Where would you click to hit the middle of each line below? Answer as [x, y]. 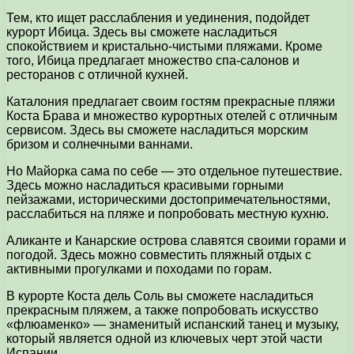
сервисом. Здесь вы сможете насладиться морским [157, 130]
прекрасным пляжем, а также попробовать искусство [162, 310]
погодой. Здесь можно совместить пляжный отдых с [159, 254]
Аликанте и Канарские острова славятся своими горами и [176, 240]
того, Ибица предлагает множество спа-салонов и [153, 60]
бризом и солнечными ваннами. [100, 144]
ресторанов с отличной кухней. [97, 74]
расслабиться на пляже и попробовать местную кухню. [168, 213]
